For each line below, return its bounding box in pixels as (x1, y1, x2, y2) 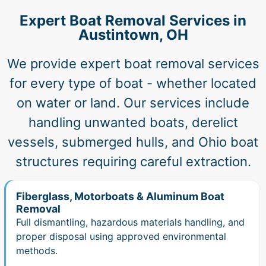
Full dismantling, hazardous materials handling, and (16, 216, 245, 229)
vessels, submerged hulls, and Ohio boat (8, 134, 258, 150)
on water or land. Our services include (17, 94, 249, 110)
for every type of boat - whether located (9, 75, 256, 91)
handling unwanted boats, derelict (28, 114, 238, 130)
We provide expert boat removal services (7, 55, 259, 71)
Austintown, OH (78, 26, 188, 43)
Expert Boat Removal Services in (20, 11, 246, 29)
